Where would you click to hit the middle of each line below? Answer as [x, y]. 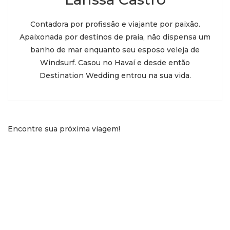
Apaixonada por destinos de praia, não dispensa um [115, 37]
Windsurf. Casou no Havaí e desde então [115, 63]
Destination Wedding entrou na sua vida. [115, 76]
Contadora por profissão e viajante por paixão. [115, 24]
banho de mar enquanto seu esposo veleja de [115, 50]
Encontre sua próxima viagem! [64, 129]
